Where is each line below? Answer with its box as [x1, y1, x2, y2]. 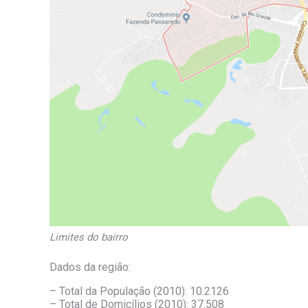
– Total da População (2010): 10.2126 [49, 284, 229, 298]
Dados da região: [49, 260, 131, 274]
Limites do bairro [49, 230, 128, 243]
